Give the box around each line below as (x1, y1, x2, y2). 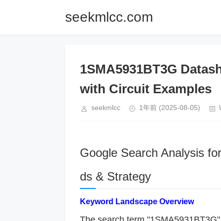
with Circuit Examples (80, 81, 212, 96)
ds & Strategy (80, 170, 151, 183)
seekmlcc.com (65, 9, 153, 25)
